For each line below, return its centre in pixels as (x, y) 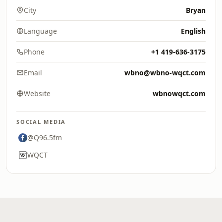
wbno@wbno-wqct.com (165, 73)
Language (40, 31)
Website (37, 93)
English (193, 31)
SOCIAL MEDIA (41, 122)
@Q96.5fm (45, 138)
